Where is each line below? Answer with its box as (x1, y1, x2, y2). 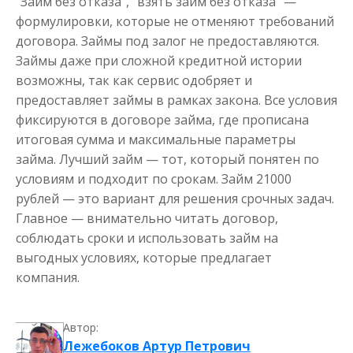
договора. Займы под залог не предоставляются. (16, 32, 319, 50)
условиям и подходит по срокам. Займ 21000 (16, 170, 292, 188)
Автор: (63, 320, 98, 335)
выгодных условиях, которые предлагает (16, 249, 272, 266)
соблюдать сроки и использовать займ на (16, 229, 278, 247)
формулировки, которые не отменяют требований (16, 13, 334, 30)
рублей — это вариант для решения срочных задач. (16, 190, 334, 207)
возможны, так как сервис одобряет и (16, 72, 252, 89)
